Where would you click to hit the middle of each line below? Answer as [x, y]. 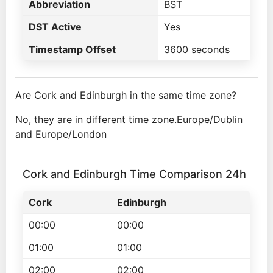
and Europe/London [61, 134]
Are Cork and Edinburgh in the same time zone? [126, 95]
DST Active [55, 27]
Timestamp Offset [72, 49]
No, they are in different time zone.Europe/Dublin [129, 119]
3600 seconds [197, 49]
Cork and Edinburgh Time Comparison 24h [134, 174]
